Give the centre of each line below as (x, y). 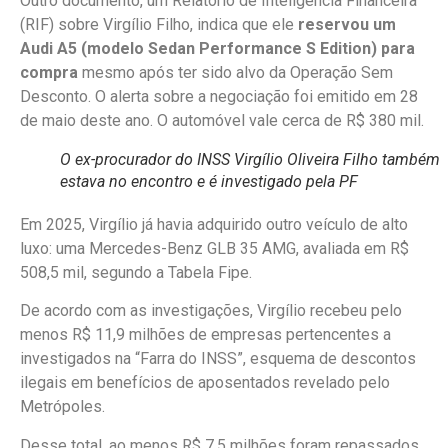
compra (49, 73)
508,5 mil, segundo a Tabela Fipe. (136, 273)
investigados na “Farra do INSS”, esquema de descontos (218, 359)
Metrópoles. (62, 407)
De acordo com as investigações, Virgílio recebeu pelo (211, 311)
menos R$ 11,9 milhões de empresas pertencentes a (205, 335)
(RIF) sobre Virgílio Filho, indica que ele (159, 25)
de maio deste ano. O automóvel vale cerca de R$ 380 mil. (222, 121)
